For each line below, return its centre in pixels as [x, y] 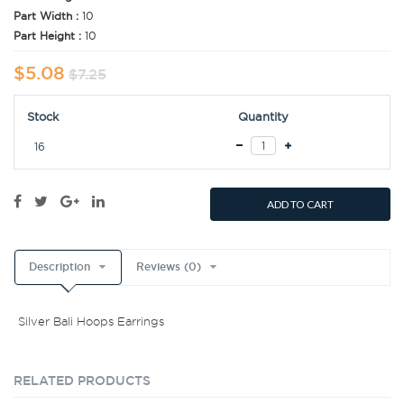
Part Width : [48, 16]
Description [60, 267]
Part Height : [49, 36]
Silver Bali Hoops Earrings [91, 321]
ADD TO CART [300, 205]
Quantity [263, 117]
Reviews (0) [169, 267]
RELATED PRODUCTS [82, 381]
